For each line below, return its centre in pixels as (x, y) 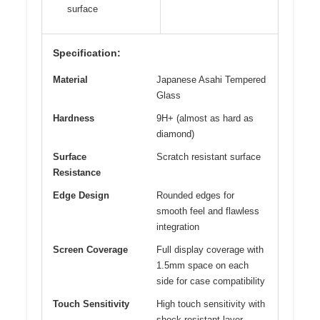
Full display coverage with (210, 249)
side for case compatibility (211, 281)
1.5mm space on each (202, 265)
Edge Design (81, 195)
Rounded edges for (195, 195)
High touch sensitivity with (211, 304)
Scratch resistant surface (209, 156)
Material (70, 79)
